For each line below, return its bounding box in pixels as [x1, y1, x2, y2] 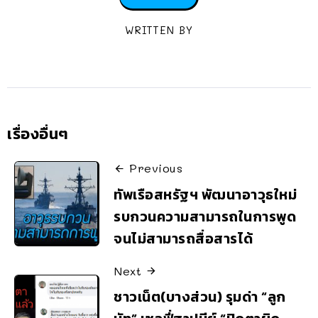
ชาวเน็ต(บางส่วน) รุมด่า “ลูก [114, 286, 286, 308]
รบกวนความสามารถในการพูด [114, 205, 296, 227]
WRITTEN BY [125, 23, 193, 38]
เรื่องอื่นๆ [7, 122, 69, 146]
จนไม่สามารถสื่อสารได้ [114, 227, 253, 249]
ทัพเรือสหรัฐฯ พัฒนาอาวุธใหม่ [114, 183, 297, 205]
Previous [129, 160, 182, 176]
